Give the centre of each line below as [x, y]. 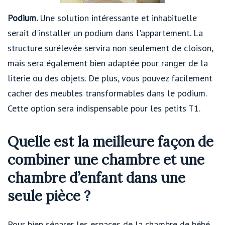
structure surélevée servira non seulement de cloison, [110, 48]
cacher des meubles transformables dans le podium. [107, 93]
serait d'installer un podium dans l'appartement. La [105, 33]
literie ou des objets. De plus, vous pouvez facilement [110, 78]
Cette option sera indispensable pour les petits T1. [104, 108]
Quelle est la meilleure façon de [110, 142]
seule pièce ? [49, 196]
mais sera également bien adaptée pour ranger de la [108, 63]
